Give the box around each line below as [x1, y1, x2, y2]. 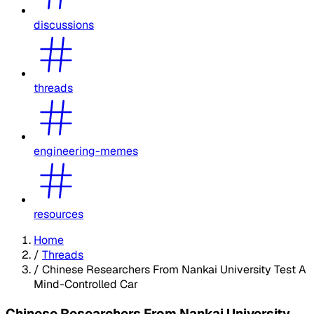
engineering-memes [34, 143, 138, 158]
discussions [34, 17, 94, 32]
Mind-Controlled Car [34, 276, 138, 292]
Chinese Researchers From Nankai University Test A [42, 261, 306, 277]
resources [34, 206, 83, 221]
